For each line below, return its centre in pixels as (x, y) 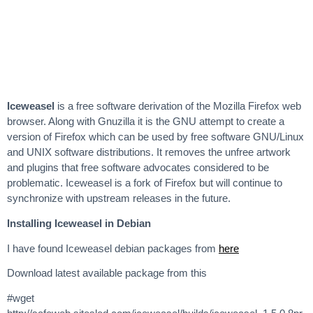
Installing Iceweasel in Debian (79, 223)
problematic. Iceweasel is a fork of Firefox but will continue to (145, 183)
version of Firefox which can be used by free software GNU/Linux (155, 137)
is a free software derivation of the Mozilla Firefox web (178, 106)
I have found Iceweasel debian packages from (113, 248)
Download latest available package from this (107, 273)
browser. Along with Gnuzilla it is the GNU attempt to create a (146, 121)
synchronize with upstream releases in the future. (119, 198)
